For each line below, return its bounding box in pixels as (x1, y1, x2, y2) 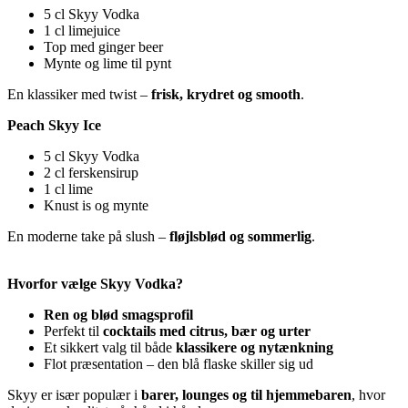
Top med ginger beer (44, 38, 163, 55)
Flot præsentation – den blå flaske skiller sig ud (44, 355, 313, 372)
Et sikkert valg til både (44, 339, 176, 355)
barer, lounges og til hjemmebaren (141, 386, 352, 403)
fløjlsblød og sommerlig (169, 228, 311, 244)
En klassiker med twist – (7, 86, 151, 102)
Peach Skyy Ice (7, 117, 101, 133)
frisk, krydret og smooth (151, 86, 301, 102)
